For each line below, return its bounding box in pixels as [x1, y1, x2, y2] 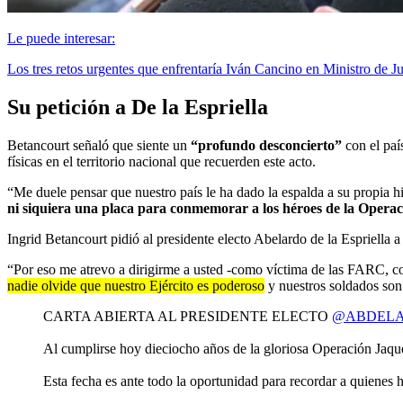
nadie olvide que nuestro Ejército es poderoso [7, 277, 264, 293]
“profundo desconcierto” [191, 137, 342, 153]
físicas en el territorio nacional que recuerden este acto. [7, 153, 316, 169]
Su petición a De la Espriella [7, 94, 268, 119]
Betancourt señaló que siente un [7, 137, 191, 153]
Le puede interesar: [7, 30, 115, 46]
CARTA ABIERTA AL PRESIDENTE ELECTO [43, 308, 332, 324]
